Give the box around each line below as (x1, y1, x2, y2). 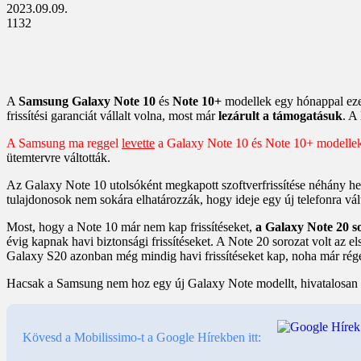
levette (122, 135, 155, 150)
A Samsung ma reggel (6, 135, 122, 150)
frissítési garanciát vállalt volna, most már (6, 108, 218, 122)
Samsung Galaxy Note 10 (19, 93, 156, 108)
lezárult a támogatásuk (218, 108, 342, 122)
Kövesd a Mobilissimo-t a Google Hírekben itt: (23, 330, 261, 345)
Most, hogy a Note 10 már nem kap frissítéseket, (6, 219, 255, 234)
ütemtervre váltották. (6, 150, 110, 164)
